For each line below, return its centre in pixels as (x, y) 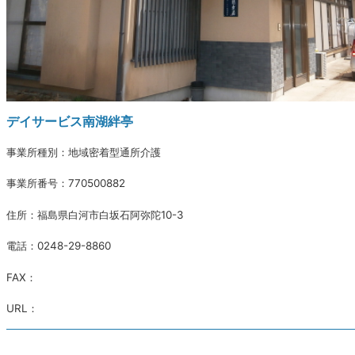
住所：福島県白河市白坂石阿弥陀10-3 (95, 214)
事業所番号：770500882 (66, 183)
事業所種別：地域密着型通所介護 (84, 152)
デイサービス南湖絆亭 (70, 122)
